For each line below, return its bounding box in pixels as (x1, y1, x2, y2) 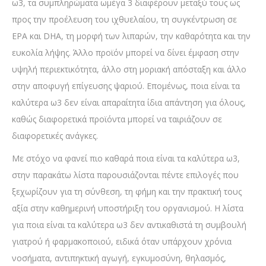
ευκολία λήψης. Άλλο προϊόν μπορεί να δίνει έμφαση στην (12, 47, 239, 59)
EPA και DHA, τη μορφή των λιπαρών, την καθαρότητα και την (12, 30, 251, 42)
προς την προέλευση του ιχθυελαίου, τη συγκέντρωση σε (12, 14, 237, 26)
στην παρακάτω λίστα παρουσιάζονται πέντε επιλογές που (12, 169, 239, 181)
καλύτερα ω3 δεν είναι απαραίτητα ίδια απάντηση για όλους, (12, 97, 246, 109)
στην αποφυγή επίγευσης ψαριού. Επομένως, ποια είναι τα (12, 80, 240, 92)
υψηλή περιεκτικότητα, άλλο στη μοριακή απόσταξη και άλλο (12, 64, 246, 75)
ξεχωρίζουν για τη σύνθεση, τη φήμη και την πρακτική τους (12, 186, 242, 198)
